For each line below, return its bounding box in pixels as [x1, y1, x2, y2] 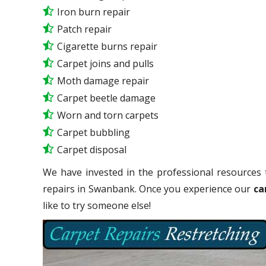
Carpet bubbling [57, 125, 130, 139]
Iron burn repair [57, 5, 130, 18]
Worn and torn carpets [57, 108, 159, 122]
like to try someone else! [43, 198, 156, 212]
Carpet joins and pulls [57, 56, 154, 70]
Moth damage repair [57, 74, 149, 87]
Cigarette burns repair [57, 39, 157, 53]
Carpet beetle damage [57, 91, 156, 104]
